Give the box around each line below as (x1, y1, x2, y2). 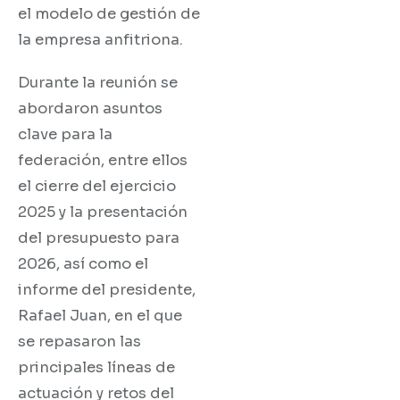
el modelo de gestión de (18, 4, 200, 23)
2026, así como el (18, 254, 148, 273)
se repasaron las (18, 331, 141, 351)
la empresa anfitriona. (18, 29, 183, 49)
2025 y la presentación (18, 202, 187, 221)
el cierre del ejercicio (18, 176, 176, 196)
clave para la (18, 124, 112, 144)
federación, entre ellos (18, 150, 187, 170)
